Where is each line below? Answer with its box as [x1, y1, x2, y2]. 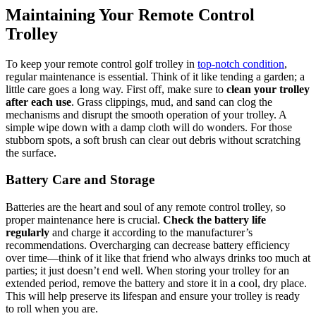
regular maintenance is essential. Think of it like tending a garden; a [6, 70, 305, 83]
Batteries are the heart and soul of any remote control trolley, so [6, 201, 286, 214]
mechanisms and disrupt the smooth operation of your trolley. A [6, 108, 286, 121]
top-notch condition [197, 57, 284, 70]
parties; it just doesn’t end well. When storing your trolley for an [6, 265, 289, 277]
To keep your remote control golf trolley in [6, 57, 197, 70]
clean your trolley [226, 83, 310, 95]
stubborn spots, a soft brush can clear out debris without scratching [6, 133, 300, 146]
